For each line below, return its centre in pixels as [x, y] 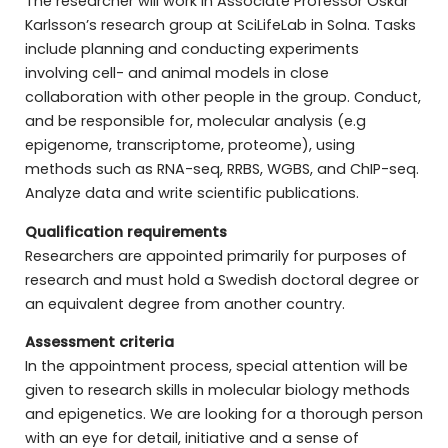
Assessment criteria [99, 342]
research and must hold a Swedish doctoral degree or [221, 279]
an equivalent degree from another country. [184, 303]
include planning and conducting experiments [191, 49]
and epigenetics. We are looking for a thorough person [223, 414]
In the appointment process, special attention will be [216, 366]
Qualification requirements [125, 231]
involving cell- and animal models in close [176, 73]
